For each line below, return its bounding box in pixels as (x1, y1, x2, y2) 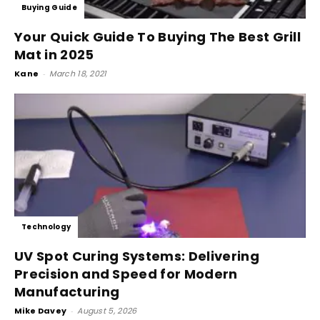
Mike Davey (14, 304, 67, 316)
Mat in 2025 (14, 46, 94, 64)
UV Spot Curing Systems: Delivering (14, 246, 259, 265)
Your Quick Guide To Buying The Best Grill (14, 28, 301, 46)
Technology (21, 221, 71, 232)
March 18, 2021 (49, 68, 107, 80)
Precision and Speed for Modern (14, 264, 238, 283)
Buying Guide (21, 2, 77, 14)
